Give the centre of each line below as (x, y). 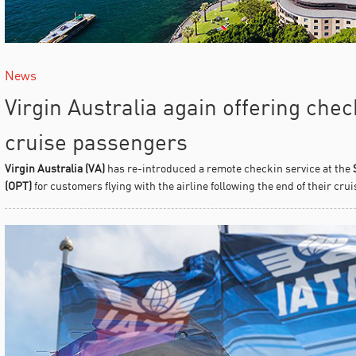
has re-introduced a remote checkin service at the (228, 168)
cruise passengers (96, 141)
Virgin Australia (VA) (54, 168)
